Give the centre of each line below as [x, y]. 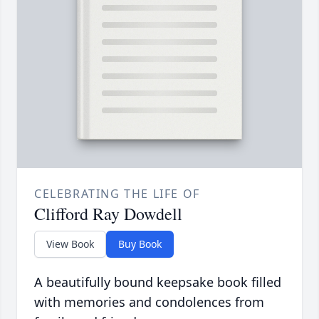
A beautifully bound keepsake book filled [158, 282]
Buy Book [140, 244]
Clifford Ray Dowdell [108, 214]
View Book [70, 244]
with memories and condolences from [149, 302]
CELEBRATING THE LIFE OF [117, 194]
